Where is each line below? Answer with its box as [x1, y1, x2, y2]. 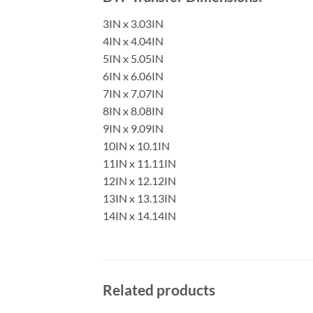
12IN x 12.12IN [103, 174, 176, 188]
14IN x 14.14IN [103, 209, 176, 223]
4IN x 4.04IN [103, 34, 163, 48]
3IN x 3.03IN [103, 17, 163, 31]
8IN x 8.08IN [103, 104, 163, 118]
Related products [103, 281, 215, 299]
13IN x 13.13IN [103, 191, 176, 205]
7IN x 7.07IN [103, 87, 163, 101]
